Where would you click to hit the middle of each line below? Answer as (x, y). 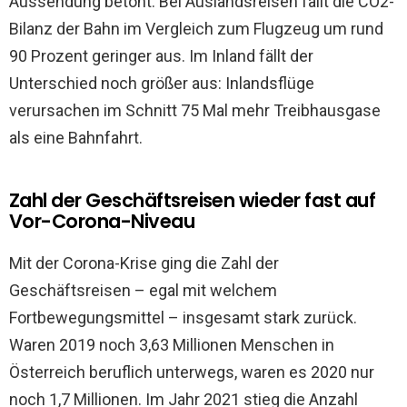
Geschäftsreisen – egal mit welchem (143, 291)
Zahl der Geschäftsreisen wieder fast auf (193, 201)
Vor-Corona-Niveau (102, 222)
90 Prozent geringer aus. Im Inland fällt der (161, 56)
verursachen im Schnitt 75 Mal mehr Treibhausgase (195, 111)
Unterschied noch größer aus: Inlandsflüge (162, 84)
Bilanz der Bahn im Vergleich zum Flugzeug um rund (196, 29)
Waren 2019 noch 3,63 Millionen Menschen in (172, 345)
